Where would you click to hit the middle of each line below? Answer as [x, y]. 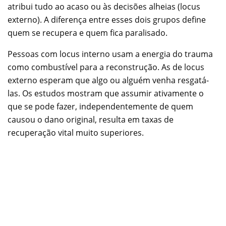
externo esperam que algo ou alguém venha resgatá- [108, 80]
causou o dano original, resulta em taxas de [91, 120]
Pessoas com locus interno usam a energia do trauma [110, 54]
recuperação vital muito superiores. [76, 133]
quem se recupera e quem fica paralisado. [88, 33]
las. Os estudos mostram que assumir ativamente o [106, 94]
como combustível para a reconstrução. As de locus [106, 67]
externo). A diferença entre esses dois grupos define [107, 20]
